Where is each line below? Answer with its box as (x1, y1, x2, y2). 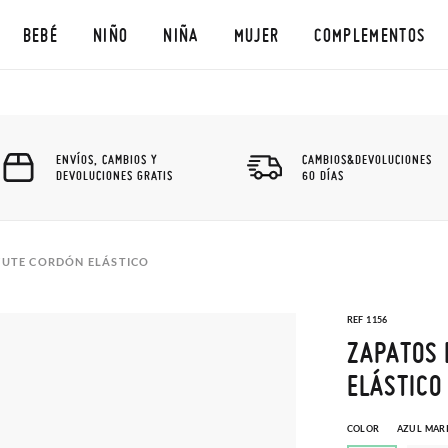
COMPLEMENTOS (314, 24, 426, 45)
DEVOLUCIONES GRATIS (56, 167, 173, 183)
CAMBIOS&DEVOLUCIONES (302, 151, 432, 167)
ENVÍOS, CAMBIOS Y (56, 151, 158, 167)
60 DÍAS (302, 167, 344, 183)
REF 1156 (346, 314, 388, 325)
